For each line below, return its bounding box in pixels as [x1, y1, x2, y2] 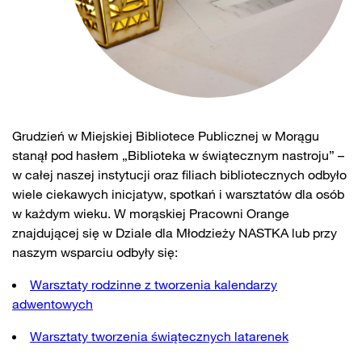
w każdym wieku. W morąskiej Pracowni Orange [12, 205, 289, 221]
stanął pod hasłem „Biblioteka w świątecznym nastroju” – [12, 147, 344, 163]
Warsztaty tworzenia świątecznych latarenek [30, 328, 288, 344]
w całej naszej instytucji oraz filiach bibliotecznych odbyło [12, 166, 347, 183]
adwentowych [12, 296, 93, 312]
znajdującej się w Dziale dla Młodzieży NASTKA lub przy [12, 225, 337, 241]
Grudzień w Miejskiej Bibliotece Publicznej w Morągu [12, 128, 319, 144]
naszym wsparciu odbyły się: [12, 244, 178, 260]
